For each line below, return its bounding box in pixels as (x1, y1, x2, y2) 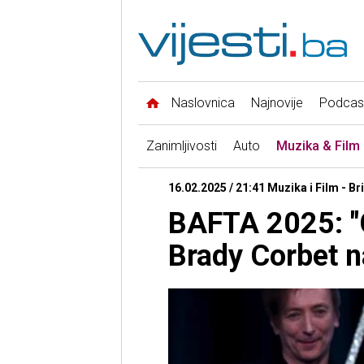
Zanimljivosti (145, 138, 217, 154)
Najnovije (250, 95, 303, 111)
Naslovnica (171, 95, 235, 111)
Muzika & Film (275, 138, 360, 154)
